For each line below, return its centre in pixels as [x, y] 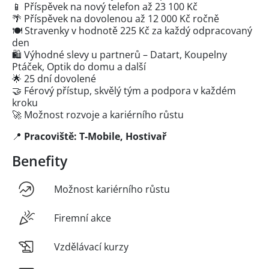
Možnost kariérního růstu [112, 189]
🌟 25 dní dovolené [54, 78]
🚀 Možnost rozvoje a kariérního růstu [98, 114]
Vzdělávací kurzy [91, 246]
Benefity [40, 161]
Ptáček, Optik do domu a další [79, 66]
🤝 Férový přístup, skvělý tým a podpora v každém [124, 90]
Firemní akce [83, 218]
